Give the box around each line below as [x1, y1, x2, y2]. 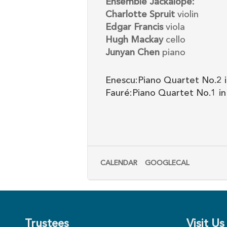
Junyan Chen [105, 48, 160, 58]
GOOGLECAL [145, 160, 190, 167]
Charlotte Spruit [105, 10, 175, 20]
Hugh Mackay [105, 35, 163, 45]
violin [175, 10, 199, 20]
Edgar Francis [105, 23, 163, 32]
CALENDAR [100, 160, 137, 167]
